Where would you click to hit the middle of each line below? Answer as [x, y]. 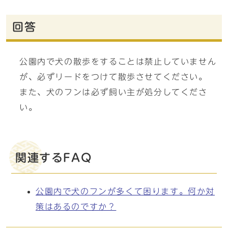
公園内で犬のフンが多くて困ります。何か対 [125, 191]
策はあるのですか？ [76, 207]
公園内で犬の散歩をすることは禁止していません [118, 62]
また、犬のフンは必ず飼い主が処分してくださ [113, 92]
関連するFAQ [54, 158]
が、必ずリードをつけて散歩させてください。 [113, 77]
